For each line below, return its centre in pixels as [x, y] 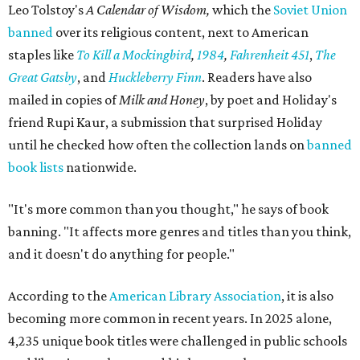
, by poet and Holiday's [271, 100]
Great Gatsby [43, 78]
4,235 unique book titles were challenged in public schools [178, 341]
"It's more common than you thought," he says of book [168, 209]
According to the [59, 296]
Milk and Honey [162, 100]
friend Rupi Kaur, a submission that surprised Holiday [165, 123]
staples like [42, 55]
